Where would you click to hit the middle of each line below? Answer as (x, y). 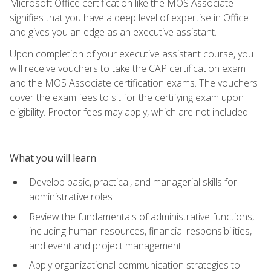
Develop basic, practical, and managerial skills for (133, 182)
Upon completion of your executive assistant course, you (132, 54)
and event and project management (105, 245)
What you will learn (53, 158)
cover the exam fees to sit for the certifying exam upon (127, 97)
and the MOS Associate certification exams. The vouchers (134, 83)
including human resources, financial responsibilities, (140, 231)
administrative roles (71, 196)
